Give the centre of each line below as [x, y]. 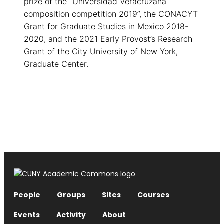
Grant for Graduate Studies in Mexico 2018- [106, 27]
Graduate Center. [56, 64]
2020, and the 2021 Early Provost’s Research [108, 39]
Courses [153, 195]
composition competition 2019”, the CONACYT [111, 14]
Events [27, 215]
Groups [71, 195]
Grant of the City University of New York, [101, 52]
